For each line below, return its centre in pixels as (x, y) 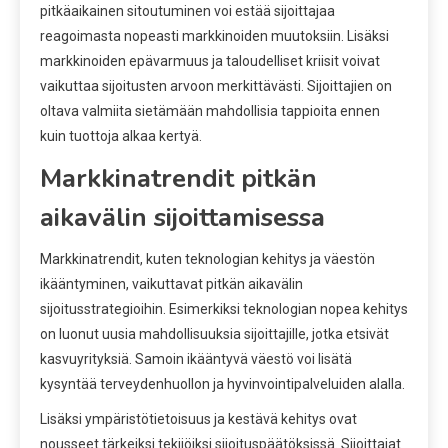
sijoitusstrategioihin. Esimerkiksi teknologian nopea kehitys (224, 308)
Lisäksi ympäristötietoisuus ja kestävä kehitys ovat (198, 418)
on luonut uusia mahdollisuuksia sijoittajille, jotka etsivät (214, 333)
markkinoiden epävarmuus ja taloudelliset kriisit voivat (210, 60)
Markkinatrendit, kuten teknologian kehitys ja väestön (207, 258)
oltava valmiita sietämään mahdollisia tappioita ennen (210, 110)
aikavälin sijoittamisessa (182, 217)
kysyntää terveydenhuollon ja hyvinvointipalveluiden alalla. (222, 383)
